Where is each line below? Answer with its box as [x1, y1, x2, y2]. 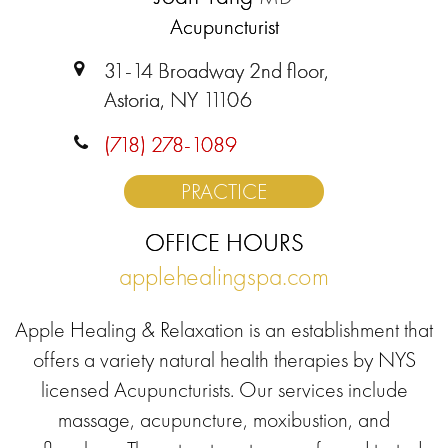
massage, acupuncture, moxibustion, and [58, 405, 390, 434]
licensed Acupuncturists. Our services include [40, 375, 408, 404]
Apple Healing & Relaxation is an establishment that [15, 315, 433, 344]
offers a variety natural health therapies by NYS [32, 345, 416, 374]
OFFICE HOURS [144, 226, 304, 259]
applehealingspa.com [119, 259, 329, 293]
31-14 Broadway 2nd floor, [104, 56, 329, 85]
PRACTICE [181, 177, 267, 206]
